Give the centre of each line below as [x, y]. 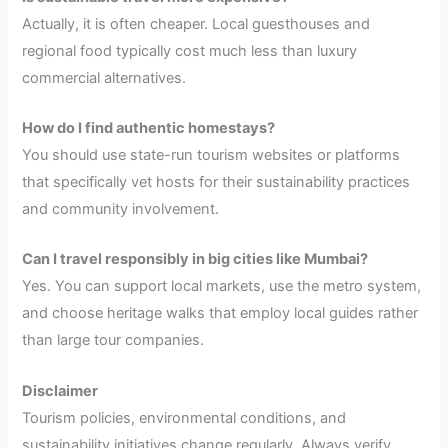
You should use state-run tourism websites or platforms [211, 155]
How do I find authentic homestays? [149, 128]
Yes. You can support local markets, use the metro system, [222, 286]
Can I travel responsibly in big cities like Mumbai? [195, 259]
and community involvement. [121, 209]
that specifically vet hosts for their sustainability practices [216, 182]
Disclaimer [60, 390]
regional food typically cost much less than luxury [190, 50]
